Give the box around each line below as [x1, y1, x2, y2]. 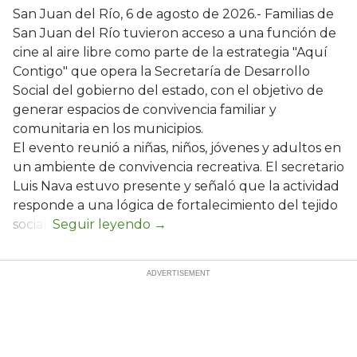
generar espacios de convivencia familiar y [13, 101, 277, 117]
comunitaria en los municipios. [13, 120, 203, 136]
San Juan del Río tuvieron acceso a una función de [13, 25, 336, 41]
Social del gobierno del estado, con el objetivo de [13, 82, 324, 98]
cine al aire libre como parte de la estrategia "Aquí [13, 44, 328, 60]
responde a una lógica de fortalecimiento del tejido [13, 197, 338, 213]
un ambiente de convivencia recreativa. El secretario [13, 159, 344, 175]
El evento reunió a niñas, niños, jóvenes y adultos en [13, 139, 341, 155]
